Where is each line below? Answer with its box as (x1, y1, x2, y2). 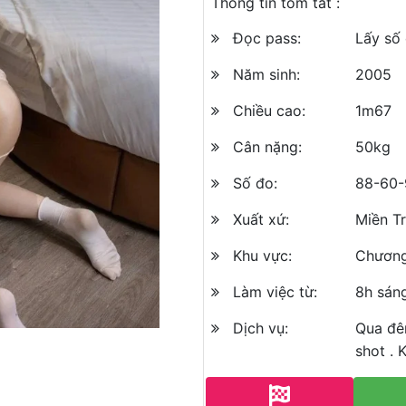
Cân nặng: (233, 138, 302, 156)
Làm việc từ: (233, 283, 317, 301)
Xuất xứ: (233, 210, 289, 228)
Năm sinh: (233, 65, 300, 83)
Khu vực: (233, 246, 292, 265)
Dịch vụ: (233, 319, 288, 337)
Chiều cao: (233, 101, 305, 120)
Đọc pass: (233, 29, 301, 47)
